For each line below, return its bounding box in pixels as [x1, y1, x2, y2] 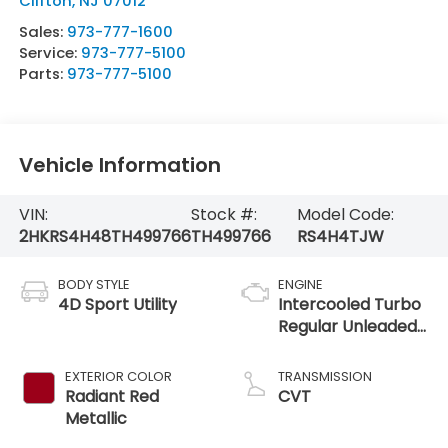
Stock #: [190, 202, 257, 226]
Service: [18, 42, 81, 64]
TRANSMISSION [278, 366, 372, 386]
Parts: [18, 63, 67, 85]
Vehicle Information [18, 150, 221, 179]
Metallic [64, 406, 127, 430]
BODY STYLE [57, 274, 130, 294]
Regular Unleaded [278, 314, 417, 338]
